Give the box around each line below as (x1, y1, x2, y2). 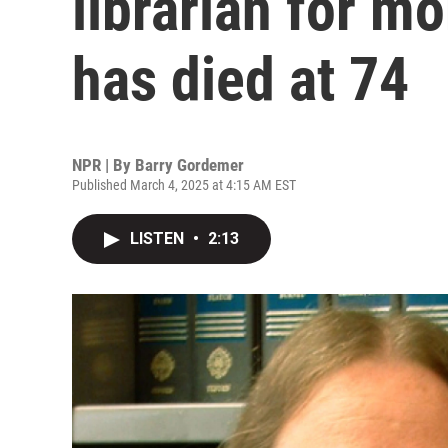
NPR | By (72, 155, 135, 175)
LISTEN (130, 229, 188, 248)
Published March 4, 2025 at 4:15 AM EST (72, 177, 296, 193)
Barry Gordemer (135, 155, 244, 175)
